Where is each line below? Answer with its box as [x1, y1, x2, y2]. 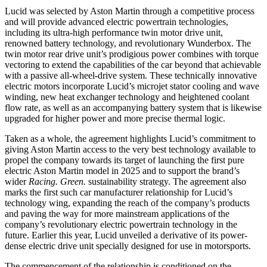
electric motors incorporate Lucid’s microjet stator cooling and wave [5, 81, 259, 92]
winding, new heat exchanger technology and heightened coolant [5, 92, 249, 103]
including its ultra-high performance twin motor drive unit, [5, 27, 223, 38]
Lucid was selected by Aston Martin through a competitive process [5, 6, 254, 17]
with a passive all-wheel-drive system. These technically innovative [5, 70, 257, 81]
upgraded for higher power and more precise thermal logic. [5, 113, 225, 124]
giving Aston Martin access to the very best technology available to [5, 144, 256, 155]
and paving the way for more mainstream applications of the [5, 209, 229, 219]
